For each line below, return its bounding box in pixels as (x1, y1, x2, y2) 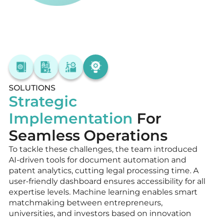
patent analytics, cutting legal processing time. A (9, 165, 199, 175)
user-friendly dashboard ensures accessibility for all (9, 176, 205, 186)
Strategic (9, 92, 77, 110)
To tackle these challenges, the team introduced (9, 144, 198, 154)
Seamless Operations (9, 126, 167, 145)
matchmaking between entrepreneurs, (9, 198, 163, 207)
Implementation (9, 109, 137, 127)
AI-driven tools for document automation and (9, 155, 186, 164)
